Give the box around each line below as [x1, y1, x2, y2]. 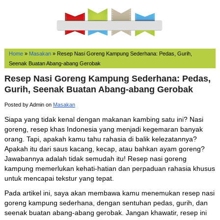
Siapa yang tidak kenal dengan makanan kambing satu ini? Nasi [4, 115, 203, 123]
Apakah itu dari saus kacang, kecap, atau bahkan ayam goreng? [4, 144, 205, 153]
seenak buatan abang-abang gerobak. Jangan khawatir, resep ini [4, 208, 207, 217]
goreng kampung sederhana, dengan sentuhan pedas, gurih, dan [4, 198, 208, 207]
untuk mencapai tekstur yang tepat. [4, 174, 114, 182]
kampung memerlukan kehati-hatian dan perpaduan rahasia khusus [4, 164, 215, 172]
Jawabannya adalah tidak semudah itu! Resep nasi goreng [4, 154, 187, 163]
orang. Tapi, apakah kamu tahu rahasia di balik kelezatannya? [4, 135, 197, 143]
